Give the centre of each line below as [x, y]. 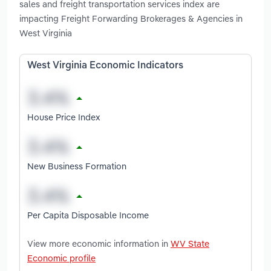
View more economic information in [99, 243]
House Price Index [64, 117]
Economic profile [61, 258]
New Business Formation [77, 166]
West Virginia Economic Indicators [105, 66]
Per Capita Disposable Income [88, 215]
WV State [190, 243]
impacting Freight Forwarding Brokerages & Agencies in [131, 19]
